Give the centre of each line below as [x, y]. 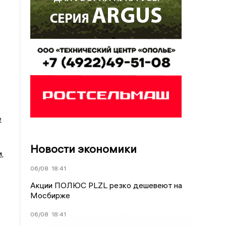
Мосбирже [50, 195]
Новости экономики [84, 149]
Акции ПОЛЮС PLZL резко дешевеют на [106, 185]
